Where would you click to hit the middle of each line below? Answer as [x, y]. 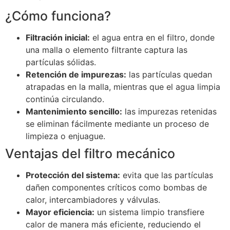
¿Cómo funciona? [60, 16]
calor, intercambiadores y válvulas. [94, 200]
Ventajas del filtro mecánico [92, 154]
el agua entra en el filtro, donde [152, 38]
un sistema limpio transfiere [149, 212]
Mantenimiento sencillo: [74, 112]
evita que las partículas [167, 175]
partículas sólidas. [62, 62]
